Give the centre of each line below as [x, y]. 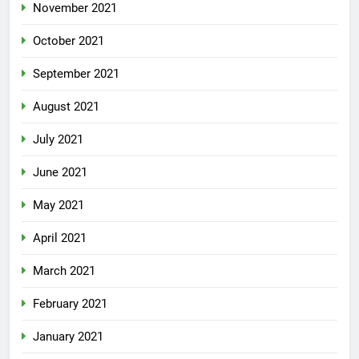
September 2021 [76, 74]
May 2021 [58, 206]
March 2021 [64, 271]
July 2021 [58, 140]
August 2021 [66, 107]
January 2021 [68, 337]
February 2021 [70, 304]
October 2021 [69, 41]
